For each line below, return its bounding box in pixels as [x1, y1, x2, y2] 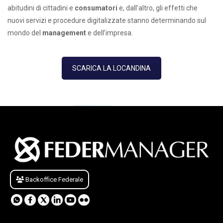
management [42, 29, 88, 37]
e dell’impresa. [88, 29, 134, 37]
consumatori [75, 4, 117, 12]
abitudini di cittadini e [7, 4, 75, 12]
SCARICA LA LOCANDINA [72, 64, 151, 72]
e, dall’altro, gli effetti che [117, 4, 198, 12]
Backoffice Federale [24, 175, 83, 183]
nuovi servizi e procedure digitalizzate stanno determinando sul [7, 16, 206, 24]
